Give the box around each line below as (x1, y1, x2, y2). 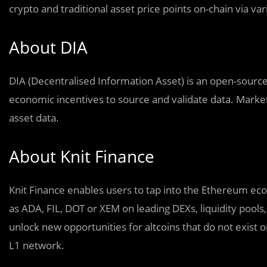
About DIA (9, 36, 88, 58)
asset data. (9, 111, 59, 125)
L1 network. (9, 238, 64, 252)
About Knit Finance (9, 145, 154, 167)
